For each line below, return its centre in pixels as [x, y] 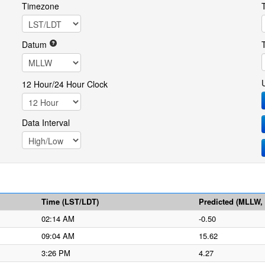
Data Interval [46, 122]
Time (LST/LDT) [70, 201]
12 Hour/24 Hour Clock [64, 84]
